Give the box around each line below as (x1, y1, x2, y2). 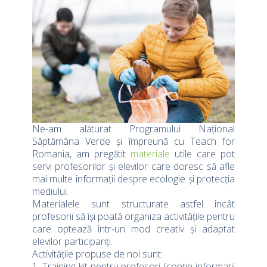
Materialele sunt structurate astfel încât (32, 197, 235, 211)
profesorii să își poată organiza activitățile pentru (32, 210, 235, 223)
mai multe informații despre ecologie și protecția (32, 172, 235, 186)
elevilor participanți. (32, 235, 113, 249)
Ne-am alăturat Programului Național (32, 122, 235, 136)
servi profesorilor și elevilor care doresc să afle (32, 160, 235, 173)
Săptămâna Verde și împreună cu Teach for (32, 135, 235, 148)
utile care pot (170, 147, 235, 161)
